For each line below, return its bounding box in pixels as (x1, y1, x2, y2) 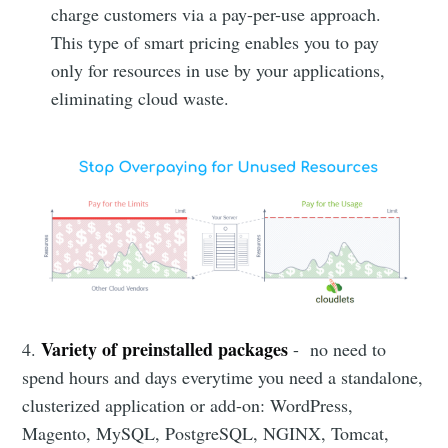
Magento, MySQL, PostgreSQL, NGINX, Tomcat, (22, 420, 390, 445)
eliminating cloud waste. (51, 85, 230, 110)
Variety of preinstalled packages (41, 335, 289, 362)
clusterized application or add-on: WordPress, (22, 392, 354, 417)
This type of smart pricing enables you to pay (51, 29, 380, 54)
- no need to (288, 336, 387, 361)
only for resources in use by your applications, (51, 57, 386, 82)
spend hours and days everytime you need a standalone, (22, 364, 424, 389)
